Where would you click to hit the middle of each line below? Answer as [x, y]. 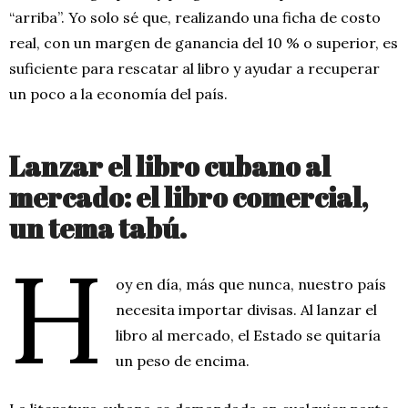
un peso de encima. [183, 360]
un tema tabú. [98, 228]
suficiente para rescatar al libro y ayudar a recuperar [194, 68]
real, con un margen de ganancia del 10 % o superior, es [204, 42]
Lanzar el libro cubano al [170, 166]
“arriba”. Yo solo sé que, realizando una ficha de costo [195, 17]
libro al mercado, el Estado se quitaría [249, 335]
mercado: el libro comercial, [189, 197]
